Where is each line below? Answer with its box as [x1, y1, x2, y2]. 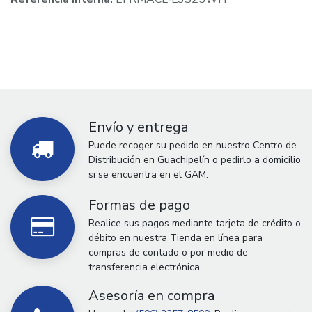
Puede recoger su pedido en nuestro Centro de [88, 138, 297, 152]
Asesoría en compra [88, 286, 214, 305]
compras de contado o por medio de [88, 245, 248, 259]
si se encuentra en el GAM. [88, 167, 208, 181]
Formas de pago [88, 195, 190, 214]
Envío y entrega [88, 117, 188, 136]
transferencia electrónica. [88, 260, 202, 274]
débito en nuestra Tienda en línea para [88, 231, 263, 244]
